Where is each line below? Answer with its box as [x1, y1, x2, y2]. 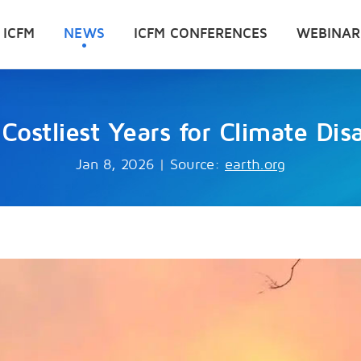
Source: [165, 157, 225, 172]
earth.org [225, 157, 285, 172]
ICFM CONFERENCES [134, 26, 268, 41]
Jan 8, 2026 [76, 157, 159, 172]
